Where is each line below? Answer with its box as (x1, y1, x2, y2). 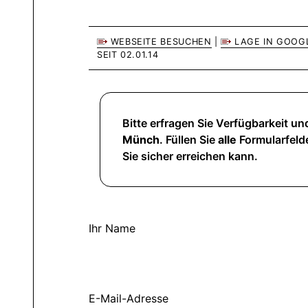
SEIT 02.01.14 (97, 49, 159, 60)
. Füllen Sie (159, 132, 218, 146)
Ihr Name (89, 221, 135, 235)
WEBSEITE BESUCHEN (107, 36, 212, 47)
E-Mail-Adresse (89, 291, 168, 305)
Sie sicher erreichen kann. (122, 148, 258, 163)
